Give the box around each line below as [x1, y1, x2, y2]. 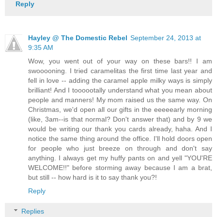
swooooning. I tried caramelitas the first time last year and [28, 67, 212, 75]
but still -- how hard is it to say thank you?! [28, 173, 157, 182]
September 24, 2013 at [130, 34, 201, 42]
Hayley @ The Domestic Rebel [28, 34, 127, 42]
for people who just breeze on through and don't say [28, 144, 212, 153]
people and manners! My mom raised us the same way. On [28, 96, 212, 104]
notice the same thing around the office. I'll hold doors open [28, 135, 212, 143]
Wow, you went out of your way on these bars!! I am [28, 57, 212, 65]
